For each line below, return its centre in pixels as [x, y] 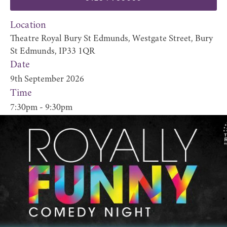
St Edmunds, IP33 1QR [52, 52]
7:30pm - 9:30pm [41, 108]
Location [28, 26]
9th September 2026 [47, 80]
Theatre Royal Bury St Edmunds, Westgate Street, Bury [111, 39]
